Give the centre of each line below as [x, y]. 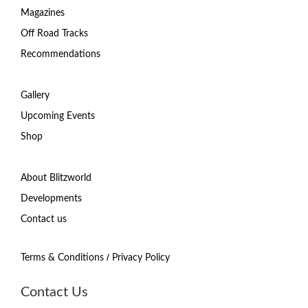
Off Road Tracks [54, 33]
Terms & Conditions [62, 257]
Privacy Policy [141, 257]
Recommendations [60, 54]
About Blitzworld [56, 178]
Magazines [43, 13]
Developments [51, 198]
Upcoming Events [58, 116]
